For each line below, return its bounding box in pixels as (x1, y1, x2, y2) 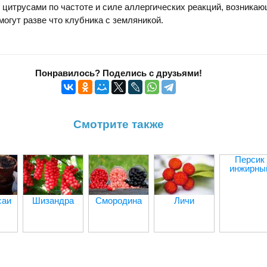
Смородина (95, 195, 142, 206)
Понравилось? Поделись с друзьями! (35, 67, 202, 78)
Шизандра (32, 195, 74, 206)
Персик (235, 154, 265, 165)
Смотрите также (73, 117, 164, 131)
